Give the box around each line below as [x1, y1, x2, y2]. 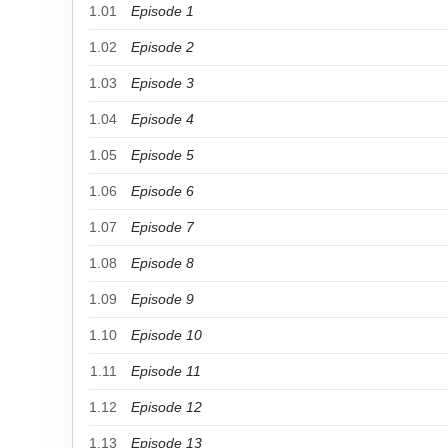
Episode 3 [131, 75, 194, 91]
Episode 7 [131, 219, 194, 235]
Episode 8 [131, 255, 194, 271]
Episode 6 [131, 183, 194, 199]
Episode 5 [131, 147, 194, 163]
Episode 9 [131, 291, 194, 307]
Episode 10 [131, 327, 202, 343]
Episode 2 [131, 39, 194, 55]
